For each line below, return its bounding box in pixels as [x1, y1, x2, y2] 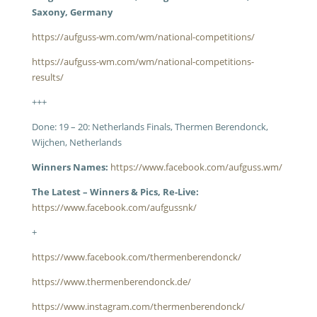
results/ [31, 71, 64, 83]
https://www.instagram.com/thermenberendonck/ [31, 300, 245, 313]
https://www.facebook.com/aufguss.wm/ [110, 161, 282, 173]
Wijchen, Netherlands [31, 136, 122, 149]
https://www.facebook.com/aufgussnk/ [31, 201, 197, 214]
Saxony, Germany [31, 6, 113, 18]
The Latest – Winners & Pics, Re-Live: [31, 185, 199, 198]
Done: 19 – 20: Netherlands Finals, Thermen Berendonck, [31, 120, 268, 133]
